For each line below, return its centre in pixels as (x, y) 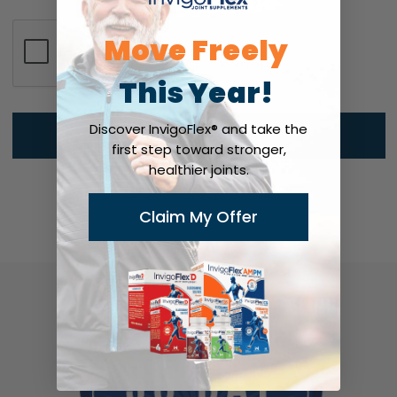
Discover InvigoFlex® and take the (198, 128)
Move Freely (196, 50)
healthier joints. (198, 169)
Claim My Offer (198, 216)
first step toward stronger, (198, 149)
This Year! (196, 92)
